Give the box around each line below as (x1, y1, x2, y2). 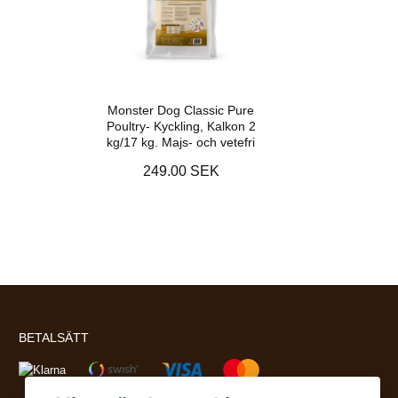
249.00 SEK (142, 163, 219, 179)
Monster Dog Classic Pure (107, 102, 254, 117)
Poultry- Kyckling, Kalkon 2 (106, 118, 256, 133)
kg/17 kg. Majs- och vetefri (107, 134, 255, 149)
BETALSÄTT (18, 330, 89, 345)
